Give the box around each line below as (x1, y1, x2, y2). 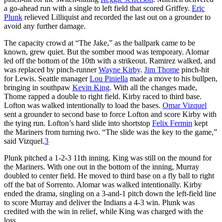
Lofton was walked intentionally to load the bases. (4, 101, 163, 110)
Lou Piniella (90, 74, 128, 83)
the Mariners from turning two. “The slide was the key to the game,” (4, 127, 217, 136)
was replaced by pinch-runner (4, 65, 99, 74)
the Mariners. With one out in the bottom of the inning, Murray (4, 162, 199, 171)
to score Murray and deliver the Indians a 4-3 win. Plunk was (4, 198, 195, 207)
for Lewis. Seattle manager (4, 74, 90, 83)
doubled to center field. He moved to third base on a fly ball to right (4, 171, 214, 180)
